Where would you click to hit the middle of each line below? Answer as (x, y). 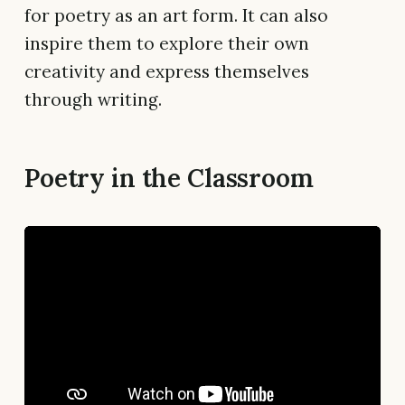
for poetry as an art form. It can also (176, 16)
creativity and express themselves (167, 72)
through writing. (93, 100)
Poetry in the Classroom (169, 179)
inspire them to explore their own (167, 44)
